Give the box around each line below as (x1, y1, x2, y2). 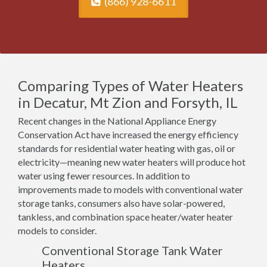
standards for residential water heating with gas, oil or (18, 142, 235, 154)
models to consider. (18, 225, 97, 236)
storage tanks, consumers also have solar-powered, (18, 197, 225, 209)
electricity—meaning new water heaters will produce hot (18, 156, 246, 167)
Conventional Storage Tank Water (42, 243, 223, 257)
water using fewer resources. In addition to (18, 170, 190, 181)
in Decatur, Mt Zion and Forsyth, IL (18, 94, 238, 111)
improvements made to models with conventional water (18, 184, 243, 195)
